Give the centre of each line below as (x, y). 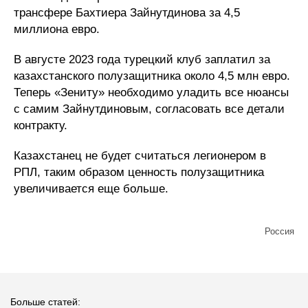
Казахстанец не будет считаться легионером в (140, 156)
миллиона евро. (57, 29)
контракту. (41, 125)
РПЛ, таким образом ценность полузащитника (139, 172)
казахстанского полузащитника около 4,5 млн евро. (152, 76)
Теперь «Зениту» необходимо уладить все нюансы (151, 92)
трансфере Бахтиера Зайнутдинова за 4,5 (127, 13)
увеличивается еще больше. (91, 189)
